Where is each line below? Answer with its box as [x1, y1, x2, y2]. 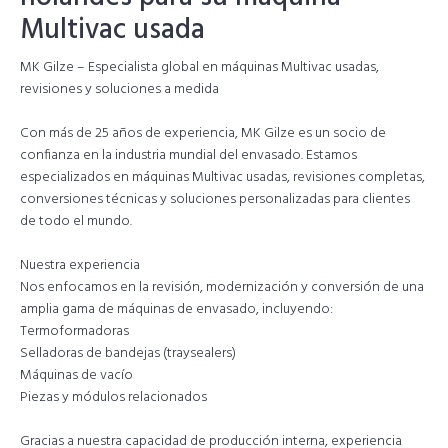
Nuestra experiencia [20, 254, 140, 277]
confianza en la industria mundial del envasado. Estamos [20, 144, 357, 167]
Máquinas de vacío [20, 364, 133, 387]
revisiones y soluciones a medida [20, 78, 219, 101]
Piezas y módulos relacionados [20, 386, 207, 409]
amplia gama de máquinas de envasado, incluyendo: [20, 298, 333, 321]
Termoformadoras [20, 320, 129, 343]
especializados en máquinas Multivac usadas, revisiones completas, [20, 166, 425, 189]
